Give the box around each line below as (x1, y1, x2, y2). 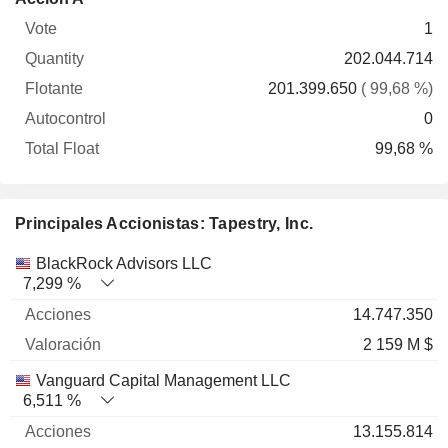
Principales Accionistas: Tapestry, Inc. (15, 215, 314, 232)
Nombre (14, 254, 71, 271)
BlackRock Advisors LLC (36, 255, 212, 272)
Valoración (181, 254, 257, 271)
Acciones (81, 254, 147, 271)
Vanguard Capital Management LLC (36, 372, 291, 389)
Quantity (66, 9, 125, 26)
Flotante (135, 9, 193, 26)
